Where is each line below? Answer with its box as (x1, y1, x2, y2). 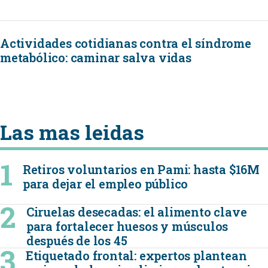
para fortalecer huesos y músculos (26, 218, 229, 234)
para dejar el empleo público (22, 176, 188, 191)
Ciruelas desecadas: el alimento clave (26, 204, 247, 220)
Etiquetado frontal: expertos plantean (25, 248, 247, 263)
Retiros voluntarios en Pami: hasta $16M (22, 162, 260, 177)
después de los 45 (26, 233, 127, 248)
